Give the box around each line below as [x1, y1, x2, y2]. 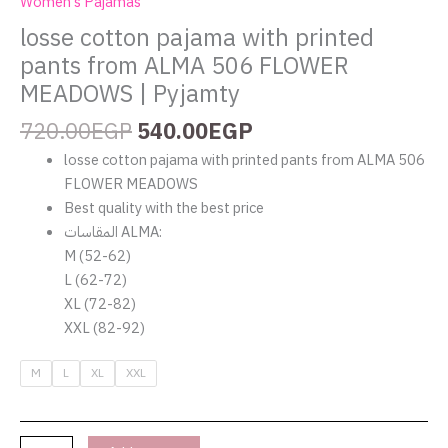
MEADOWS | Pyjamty [20, 76, 240, 113]
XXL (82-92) [63, 317, 145, 340]
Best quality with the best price [63, 197, 264, 220]
